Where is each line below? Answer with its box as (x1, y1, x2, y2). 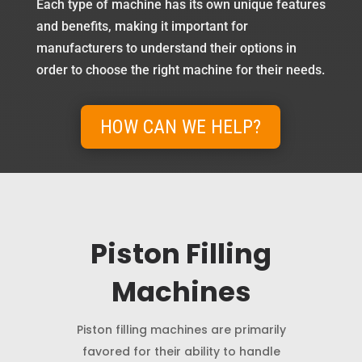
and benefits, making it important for (36, 19, 248, 34)
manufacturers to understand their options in (36, 40, 297, 56)
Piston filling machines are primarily (76, 322, 286, 339)
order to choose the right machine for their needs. (36, 62, 325, 78)
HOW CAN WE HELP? (100, 116, 262, 139)
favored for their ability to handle (82, 343, 280, 360)
